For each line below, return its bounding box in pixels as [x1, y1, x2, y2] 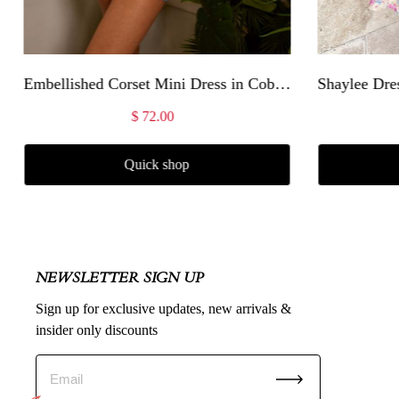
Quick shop [124, 156, 190, 172]
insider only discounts [36, 322, 158, 338]
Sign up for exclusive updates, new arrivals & [36, 300, 291, 316]
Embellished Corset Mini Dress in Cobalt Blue [274, 74, 290, 93]
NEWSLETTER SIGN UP [36, 267, 204, 288]
